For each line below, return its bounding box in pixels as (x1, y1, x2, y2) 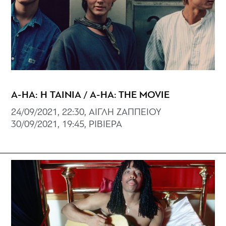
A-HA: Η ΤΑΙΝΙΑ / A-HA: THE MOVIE (11, 90, 170, 100)
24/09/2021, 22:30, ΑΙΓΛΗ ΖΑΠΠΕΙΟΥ (11, 108, 162, 118)
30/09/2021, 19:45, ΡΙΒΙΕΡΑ (11, 120, 123, 130)
